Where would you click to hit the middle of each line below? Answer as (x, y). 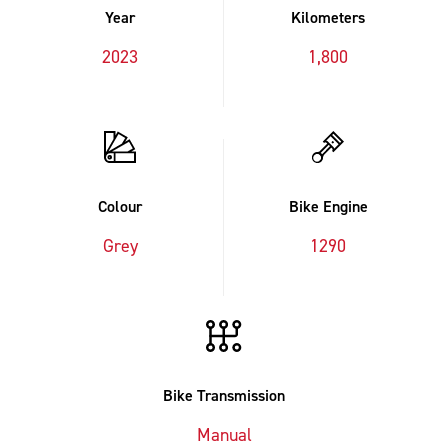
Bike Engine (328, 206)
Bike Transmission (224, 395)
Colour (120, 206)
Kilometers (328, 17)
